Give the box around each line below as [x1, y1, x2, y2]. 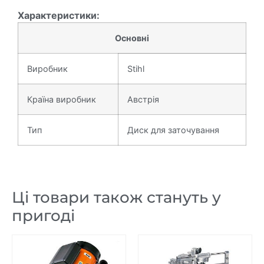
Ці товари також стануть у [12, 188, 221, 207]
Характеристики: [18, 9, 100, 22]
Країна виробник [27, 94, 96, 105]
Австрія [127, 94, 159, 105]
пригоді [12, 206, 75, 226]
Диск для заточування [127, 125, 219, 136]
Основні [115, 33, 149, 44]
